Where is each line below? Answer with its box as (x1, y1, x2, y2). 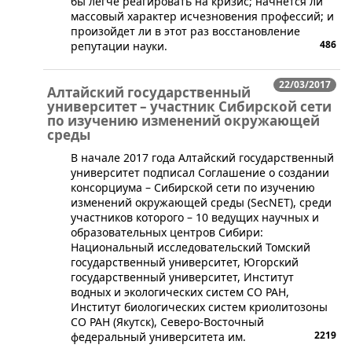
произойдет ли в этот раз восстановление (71, 23, 300, 38)
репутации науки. (71, 38, 167, 53)
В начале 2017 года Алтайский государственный (71, 149, 334, 165)
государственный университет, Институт (71, 269, 294, 284)
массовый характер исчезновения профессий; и (71, 8, 334, 24)
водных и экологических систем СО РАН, (71, 284, 289, 299)
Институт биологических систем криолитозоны (71, 299, 328, 314)
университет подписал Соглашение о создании (71, 164, 329, 180)
